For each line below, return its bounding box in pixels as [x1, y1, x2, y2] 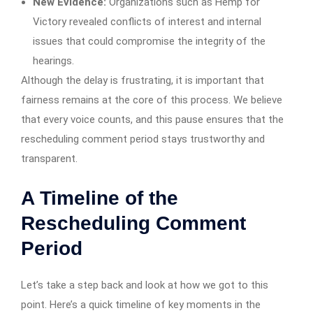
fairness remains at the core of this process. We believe [21, 93, 282, 106]
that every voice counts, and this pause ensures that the [21, 112, 284, 126]
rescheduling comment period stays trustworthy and [21, 132, 265, 145]
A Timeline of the [21, 187, 178, 209]
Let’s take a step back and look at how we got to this [21, 278, 268, 291]
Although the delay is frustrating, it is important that [21, 73, 264, 87]
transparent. [21, 152, 78, 165]
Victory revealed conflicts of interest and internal [33, 15, 261, 28]
